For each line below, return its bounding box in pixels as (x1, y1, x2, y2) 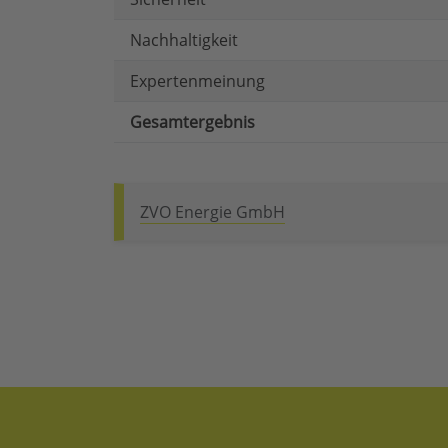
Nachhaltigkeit (130, 29, 238, 52)
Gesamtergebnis (130, 111, 255, 134)
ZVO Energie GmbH (140, 201, 285, 224)
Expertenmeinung (130, 70, 265, 93)
